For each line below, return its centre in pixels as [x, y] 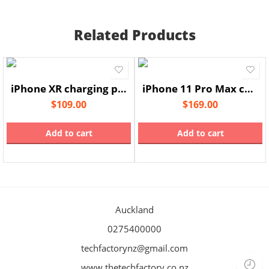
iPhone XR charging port [122, 88]
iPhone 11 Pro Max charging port [249, 88]
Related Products [134, 35]
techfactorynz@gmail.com [134, 248]
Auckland [134, 210]
